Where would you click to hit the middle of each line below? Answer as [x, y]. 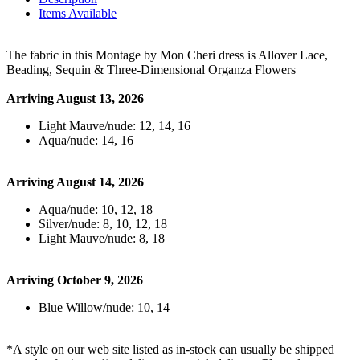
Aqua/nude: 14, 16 [86, 141]
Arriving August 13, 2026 [75, 99]
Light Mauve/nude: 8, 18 [102, 239]
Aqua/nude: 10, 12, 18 [96, 210]
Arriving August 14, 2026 [75, 182]
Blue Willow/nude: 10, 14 [104, 308]
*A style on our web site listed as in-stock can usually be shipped [170, 350]
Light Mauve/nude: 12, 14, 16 [115, 126]
